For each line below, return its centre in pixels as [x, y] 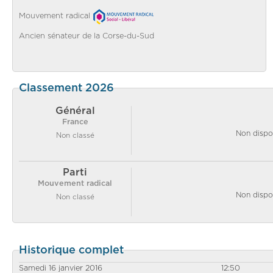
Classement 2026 [66, 88]
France [75, 122]
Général [75, 111]
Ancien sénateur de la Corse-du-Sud [87, 36]
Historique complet [71, 250]
